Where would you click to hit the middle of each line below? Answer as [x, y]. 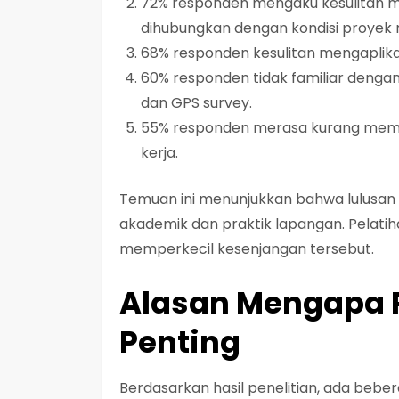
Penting [180, 342]
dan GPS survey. [196, 102]
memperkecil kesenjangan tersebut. [247, 248]
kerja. [159, 152]
